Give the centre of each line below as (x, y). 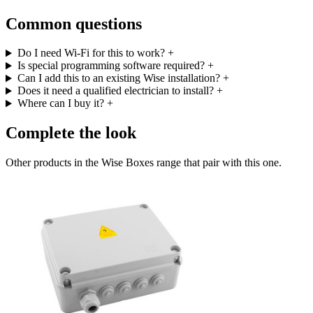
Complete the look (71, 133)
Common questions (74, 23)
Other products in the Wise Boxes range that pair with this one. (144, 163)
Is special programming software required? (111, 66)
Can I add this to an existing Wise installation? (118, 78)
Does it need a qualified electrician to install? (115, 91)
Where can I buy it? (60, 103)
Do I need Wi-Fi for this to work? (91, 53)
